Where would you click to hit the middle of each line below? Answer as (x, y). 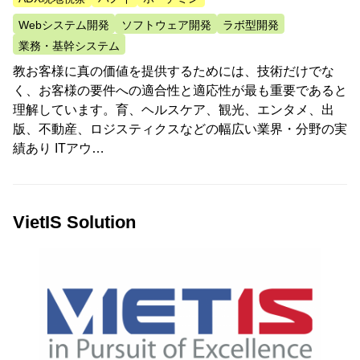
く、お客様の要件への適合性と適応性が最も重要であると (180, 91)
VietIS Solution (74, 223)
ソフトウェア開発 (166, 25)
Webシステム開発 (64, 25)
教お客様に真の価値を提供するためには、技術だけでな (174, 72)
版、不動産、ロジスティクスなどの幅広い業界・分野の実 (180, 129)
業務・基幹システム (70, 45)
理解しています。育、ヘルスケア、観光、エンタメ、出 (174, 110)
